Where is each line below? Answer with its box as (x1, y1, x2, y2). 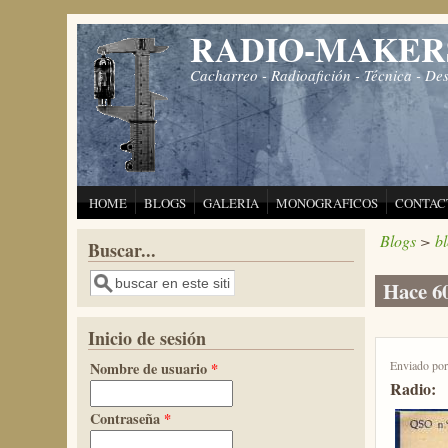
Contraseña (90, 408, 165, 429)
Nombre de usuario (90, 358, 212, 379)
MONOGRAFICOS (276, 194, 379, 212)
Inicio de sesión (88, 325, 207, 351)
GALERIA (203, 194, 260, 212)
